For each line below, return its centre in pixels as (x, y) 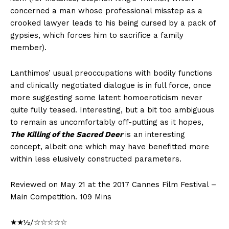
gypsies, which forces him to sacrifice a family (97, 36)
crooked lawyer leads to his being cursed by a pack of (113, 23)
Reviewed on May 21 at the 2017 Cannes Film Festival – (113, 185)
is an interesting (154, 135)
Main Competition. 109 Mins (61, 197)
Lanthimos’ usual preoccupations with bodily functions (111, 73)
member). (28, 48)
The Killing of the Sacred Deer (66, 135)
